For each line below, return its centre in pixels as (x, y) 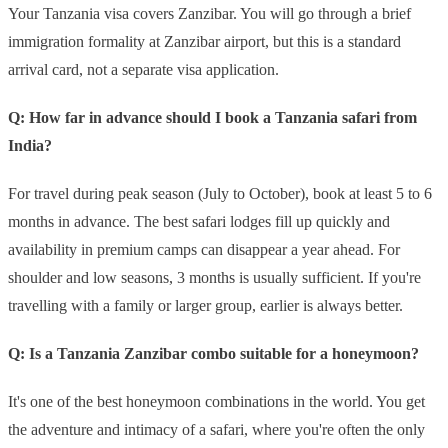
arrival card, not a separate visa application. (143, 70)
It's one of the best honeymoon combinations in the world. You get (216, 402)
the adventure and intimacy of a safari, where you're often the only (216, 430)
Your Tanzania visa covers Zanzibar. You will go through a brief (209, 14)
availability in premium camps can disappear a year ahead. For (204, 250)
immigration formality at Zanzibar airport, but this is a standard (204, 42)
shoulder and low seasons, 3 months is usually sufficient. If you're (214, 278)
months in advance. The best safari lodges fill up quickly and (199, 222)
